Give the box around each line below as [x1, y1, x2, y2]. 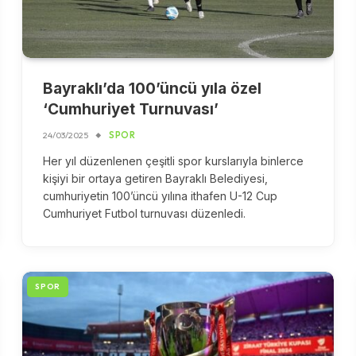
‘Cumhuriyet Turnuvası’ [43, 99, 219, 118]
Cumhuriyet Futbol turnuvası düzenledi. [43, 206, 246, 220]
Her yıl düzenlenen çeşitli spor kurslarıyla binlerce [43, 153, 304, 168]
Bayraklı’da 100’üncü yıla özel [43, 79, 262, 98]
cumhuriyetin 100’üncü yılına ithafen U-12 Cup [43, 188, 278, 203]
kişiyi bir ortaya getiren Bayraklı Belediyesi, [43, 171, 269, 185]
